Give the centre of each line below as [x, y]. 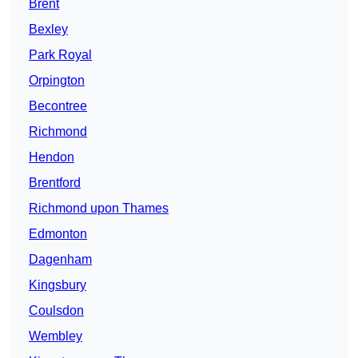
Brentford [55, 183]
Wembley [56, 336]
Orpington [57, 81]
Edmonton [58, 234]
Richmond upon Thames [99, 209]
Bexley [48, 30]
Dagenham [60, 260]
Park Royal [60, 55]
